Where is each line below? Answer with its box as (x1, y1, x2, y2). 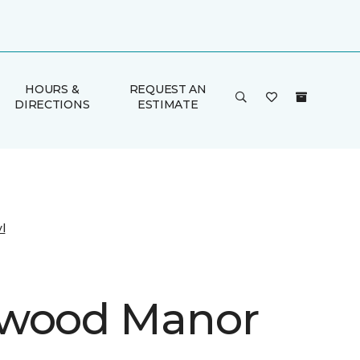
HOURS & (25, 82, 80, 96)
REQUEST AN (129, 82, 207, 96)
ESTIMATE (137, 97, 198, 112)
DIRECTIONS (14, 97, 90, 112)
